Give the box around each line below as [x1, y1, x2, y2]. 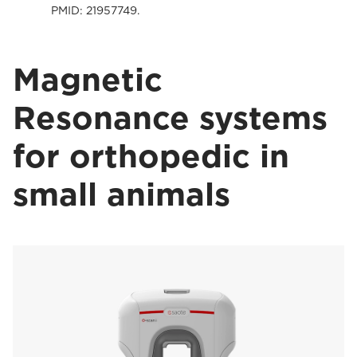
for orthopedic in [13, 137, 289, 176]
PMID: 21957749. [51, 4, 139, 18]
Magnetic [13, 61, 163, 100]
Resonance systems [13, 99, 328, 138]
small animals [13, 175, 230, 214]
